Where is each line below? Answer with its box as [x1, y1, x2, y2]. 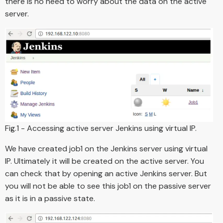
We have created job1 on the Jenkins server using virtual [5, 143, 208, 154]
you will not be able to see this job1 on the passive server [5, 181, 211, 192]
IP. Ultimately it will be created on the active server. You [5, 156, 204, 167]
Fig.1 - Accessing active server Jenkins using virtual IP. [5, 123, 197, 134]
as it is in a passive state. [5, 193, 95, 204]
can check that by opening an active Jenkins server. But [5, 168, 207, 179]
